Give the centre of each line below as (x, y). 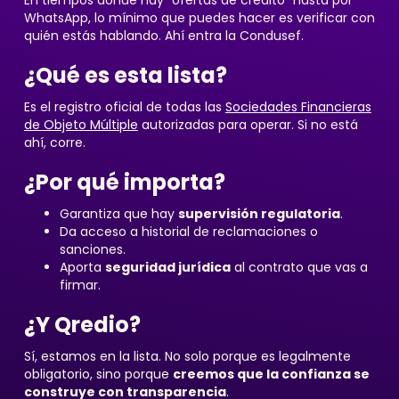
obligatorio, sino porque (98, 374)
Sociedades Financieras (298, 107)
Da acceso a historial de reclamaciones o (188, 232)
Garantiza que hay (118, 214)
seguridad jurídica (167, 267)
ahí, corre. (54, 142)
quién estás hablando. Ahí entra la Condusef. (163, 36)
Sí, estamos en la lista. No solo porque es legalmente (187, 356)
